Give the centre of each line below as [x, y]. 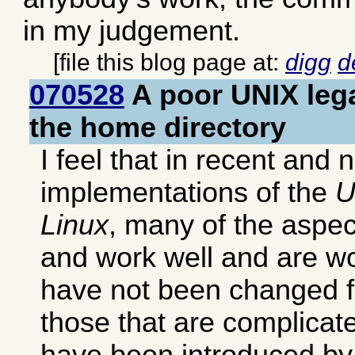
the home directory [157, 127]
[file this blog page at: [169, 62]
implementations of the [188, 192]
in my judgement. [132, 31]
